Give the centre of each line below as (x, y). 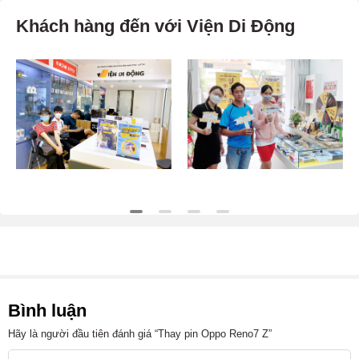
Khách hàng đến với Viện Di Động (155, 26)
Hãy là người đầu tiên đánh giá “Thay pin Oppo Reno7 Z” (140, 333)
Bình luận (47, 310)
